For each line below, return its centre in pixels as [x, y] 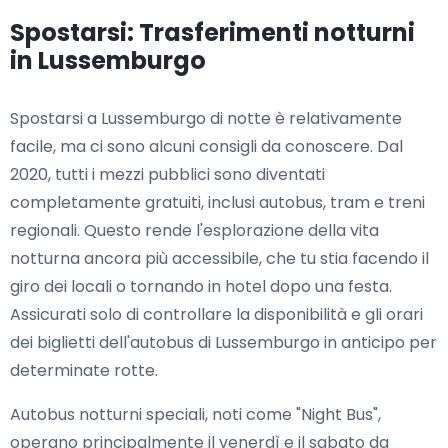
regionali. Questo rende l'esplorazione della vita [194, 231]
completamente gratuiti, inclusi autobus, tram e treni [217, 203]
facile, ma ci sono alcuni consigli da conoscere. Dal [206, 147]
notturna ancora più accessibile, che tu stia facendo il [219, 259]
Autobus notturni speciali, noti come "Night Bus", [195, 415]
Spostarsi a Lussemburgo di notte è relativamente [206, 119]
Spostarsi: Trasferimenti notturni [212, 33]
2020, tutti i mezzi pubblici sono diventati [167, 175]
